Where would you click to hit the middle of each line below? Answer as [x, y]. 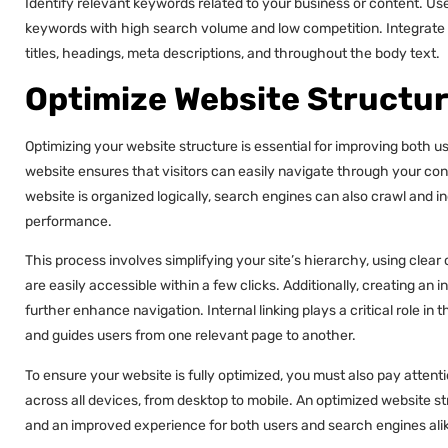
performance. [68, 221]
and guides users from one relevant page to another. [190, 336]
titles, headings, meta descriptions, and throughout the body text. [232, 53]
